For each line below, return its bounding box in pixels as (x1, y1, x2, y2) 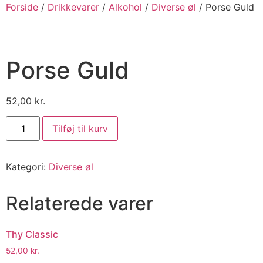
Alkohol (109, 1, 142, 13)
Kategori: (6, 161, 49, 173)
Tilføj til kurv (52, 123, 109, 135)
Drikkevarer (48, 1, 99, 13)
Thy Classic (6, 228, 58, 241)
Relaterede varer (6, 192, 153, 215)
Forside (6, 1, 38, 13)
